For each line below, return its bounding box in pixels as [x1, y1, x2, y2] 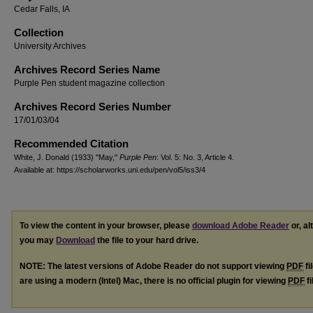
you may [20, 235, 56, 245]
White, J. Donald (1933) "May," [14, 153, 119, 161]
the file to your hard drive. [95, 235, 198, 245]
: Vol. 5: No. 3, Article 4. [156, 153, 234, 161]
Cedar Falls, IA [14, 4, 70, 14]
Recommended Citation [14, 138, 129, 150]
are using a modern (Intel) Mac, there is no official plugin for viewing [20, 275, 288, 286]
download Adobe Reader [192, 221, 289, 231]
